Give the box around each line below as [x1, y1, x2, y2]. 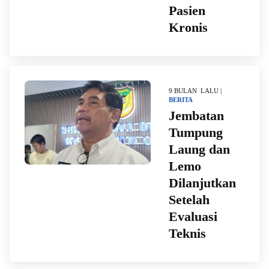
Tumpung [169, 125, 223, 140]
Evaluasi [169, 209, 217, 224]
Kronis [169, 20, 208, 35]
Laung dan [169, 142, 230, 157]
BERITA [169, 96, 193, 103]
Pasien [169, 3, 205, 18]
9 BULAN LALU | [169, 87, 222, 94]
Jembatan [169, 108, 224, 123]
